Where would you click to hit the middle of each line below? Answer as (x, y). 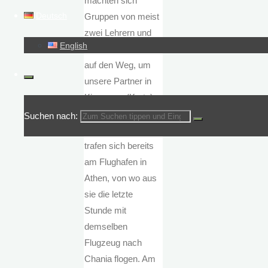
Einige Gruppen (115, 130)
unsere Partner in (118, 81)
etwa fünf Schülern (121, 49)
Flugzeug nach (113, 243)
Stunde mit (106, 211)
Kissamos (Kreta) (119, 98)
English (74, 46)
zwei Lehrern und (118, 33)
